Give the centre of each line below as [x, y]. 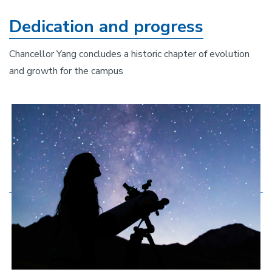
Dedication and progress [106, 26]
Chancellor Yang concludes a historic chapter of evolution [129, 54]
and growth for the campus [66, 71]
